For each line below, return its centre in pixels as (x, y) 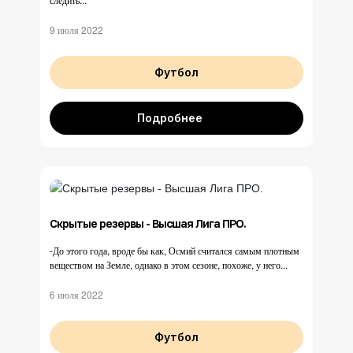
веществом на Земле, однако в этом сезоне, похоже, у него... (169, 264)
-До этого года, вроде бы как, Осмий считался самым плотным (175, 250)
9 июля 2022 (76, 30)
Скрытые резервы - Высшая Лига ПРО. (148, 223)
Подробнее (170, 118)
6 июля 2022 (76, 294)
